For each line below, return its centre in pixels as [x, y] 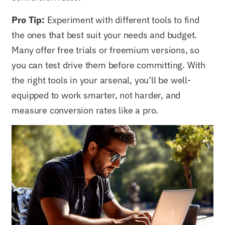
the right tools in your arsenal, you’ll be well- [101, 80]
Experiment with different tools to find [122, 20]
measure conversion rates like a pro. [85, 110]
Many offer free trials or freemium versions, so [106, 50]
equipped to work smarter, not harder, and [96, 95]
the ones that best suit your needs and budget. [104, 35]
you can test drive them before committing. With [109, 65]
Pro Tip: [28, 20]
